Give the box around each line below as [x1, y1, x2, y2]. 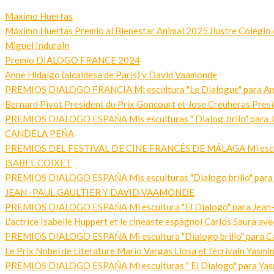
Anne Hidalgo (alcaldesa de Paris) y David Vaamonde [5, 69, 217, 80]
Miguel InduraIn [5, 40, 70, 51]
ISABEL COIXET [5, 157, 72, 168]
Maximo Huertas [5, 10, 73, 21]
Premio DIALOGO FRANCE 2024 [5, 54, 140, 65]
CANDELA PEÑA [5, 128, 74, 139]
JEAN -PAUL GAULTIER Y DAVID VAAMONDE [5, 187, 194, 198]
